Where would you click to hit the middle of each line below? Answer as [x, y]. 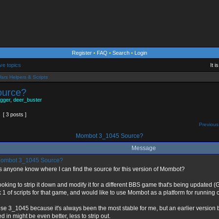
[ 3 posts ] [15, 114]
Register [82, 53]
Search [121, 53]
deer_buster [28, 100]
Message [144, 148]
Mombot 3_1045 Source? [109, 136]
